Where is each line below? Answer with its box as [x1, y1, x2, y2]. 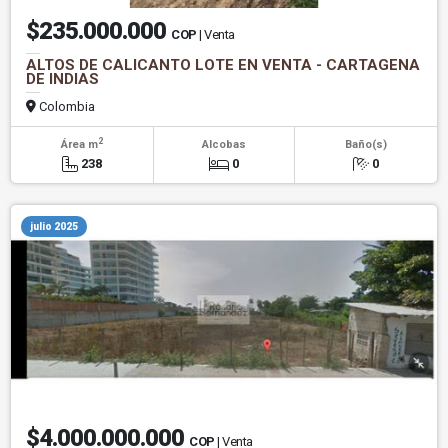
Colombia [36, 99, 95, 115]
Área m [60, 138, 98, 152]
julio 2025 [30, 221, 78, 233]
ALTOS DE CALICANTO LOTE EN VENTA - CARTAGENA [26, 56, 420, 75]
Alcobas [201, 138, 246, 152]
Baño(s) [344, 138, 387, 152]
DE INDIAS [26, 70, 99, 89]
